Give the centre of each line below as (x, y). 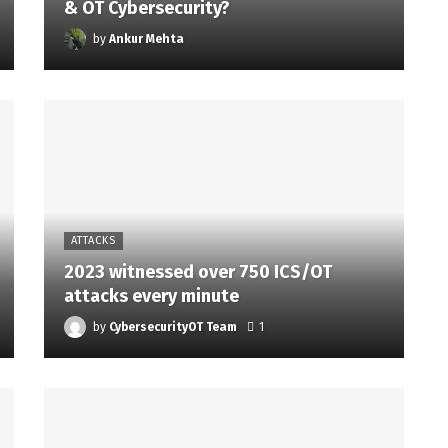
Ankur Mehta (146, 39)
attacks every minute (151, 295)
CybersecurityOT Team (173, 326)
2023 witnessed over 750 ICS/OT (198, 271)
